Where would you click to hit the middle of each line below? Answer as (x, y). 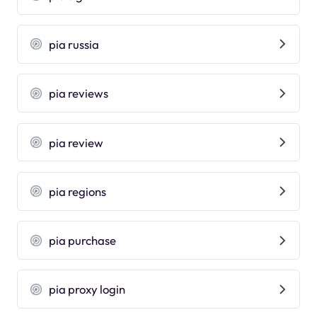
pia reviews (79, 93)
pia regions (78, 191)
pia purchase (83, 241)
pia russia (74, 44)
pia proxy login (87, 289)
